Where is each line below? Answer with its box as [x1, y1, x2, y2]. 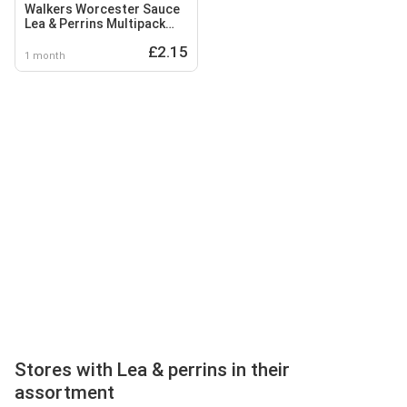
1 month [25, 49, 65, 62]
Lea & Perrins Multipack [25, 15, 165, 31]
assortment [15, 381, 114, 403]
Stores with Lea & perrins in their [15, 358, 290, 381]
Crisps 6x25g [25, 30, 103, 45]
